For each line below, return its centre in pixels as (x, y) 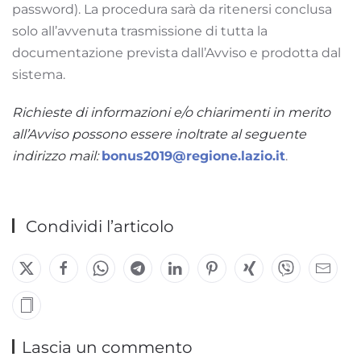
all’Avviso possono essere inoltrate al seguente (159, 134)
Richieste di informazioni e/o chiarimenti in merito (171, 112)
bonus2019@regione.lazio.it (193, 156)
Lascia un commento (107, 347)
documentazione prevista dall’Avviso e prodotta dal (176, 52)
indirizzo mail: (57, 156)
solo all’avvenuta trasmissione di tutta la (140, 31)
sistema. (39, 74)
